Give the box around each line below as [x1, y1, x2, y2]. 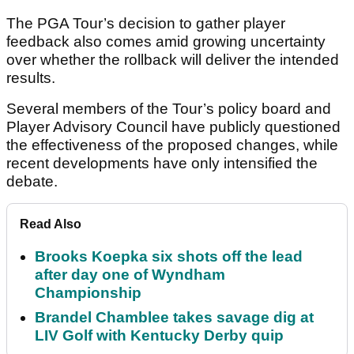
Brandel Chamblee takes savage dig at [35, 309, 314, 326]
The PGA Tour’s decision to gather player [6, 15, 285, 32]
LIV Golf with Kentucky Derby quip [35, 327, 284, 345]
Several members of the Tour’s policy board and [6, 100, 331, 118]
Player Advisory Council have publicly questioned [6, 119, 341, 136]
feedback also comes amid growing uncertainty [6, 33, 326, 51]
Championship [35, 284, 141, 302]
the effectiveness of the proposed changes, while [6, 137, 338, 154]
